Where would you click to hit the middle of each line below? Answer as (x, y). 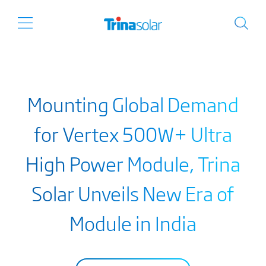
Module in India (133, 223)
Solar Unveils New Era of (133, 193)
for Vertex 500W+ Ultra (133, 134)
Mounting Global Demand (133, 104)
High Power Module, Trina (133, 163)
